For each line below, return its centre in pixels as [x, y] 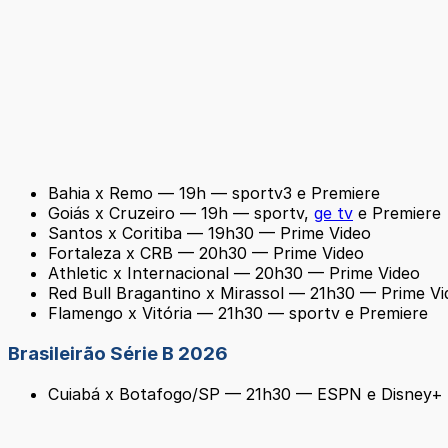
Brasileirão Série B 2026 [118, 354]
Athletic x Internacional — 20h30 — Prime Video [234, 273]
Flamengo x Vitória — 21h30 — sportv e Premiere [238, 313]
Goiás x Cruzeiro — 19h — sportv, [181, 213]
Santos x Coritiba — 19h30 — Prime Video [209, 233]
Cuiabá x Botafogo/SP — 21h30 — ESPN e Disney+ [245, 393]
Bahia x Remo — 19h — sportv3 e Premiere [214, 193]
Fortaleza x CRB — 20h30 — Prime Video [206, 253]
